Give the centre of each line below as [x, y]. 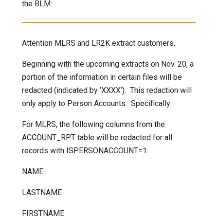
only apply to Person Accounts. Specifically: [97, 104]
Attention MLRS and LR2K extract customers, [98, 43]
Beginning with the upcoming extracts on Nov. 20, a [108, 64]
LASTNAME [42, 193]
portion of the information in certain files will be [102, 77]
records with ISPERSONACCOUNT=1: [85, 151]
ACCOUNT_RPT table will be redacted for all [97, 138]
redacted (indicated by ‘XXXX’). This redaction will [107, 91]
